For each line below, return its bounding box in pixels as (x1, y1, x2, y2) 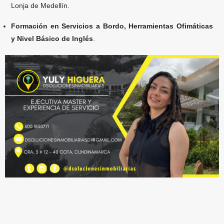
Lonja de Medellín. (11, 1, 69, 9)
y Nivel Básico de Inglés (11, 34, 93, 42)
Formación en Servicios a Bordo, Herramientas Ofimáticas (11, 22, 213, 30)
